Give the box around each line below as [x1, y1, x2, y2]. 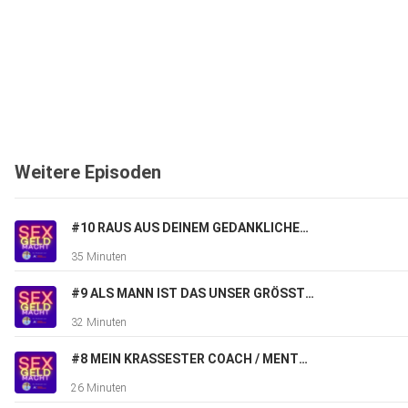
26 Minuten [71, 382, 127, 395]
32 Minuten [71, 316, 127, 330]
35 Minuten [71, 250, 127, 264]
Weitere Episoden [15, 161, 161, 184]
